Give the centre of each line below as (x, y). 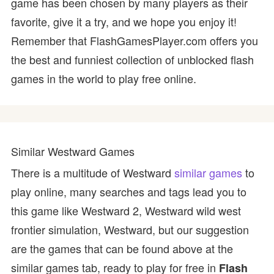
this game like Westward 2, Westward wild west (126, 210)
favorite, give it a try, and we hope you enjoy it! (124, 21)
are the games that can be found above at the (122, 248)
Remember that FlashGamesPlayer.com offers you (135, 40)
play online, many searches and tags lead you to (129, 191)
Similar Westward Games (73, 151)
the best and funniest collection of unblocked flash (132, 59)
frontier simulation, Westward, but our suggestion (130, 229)
